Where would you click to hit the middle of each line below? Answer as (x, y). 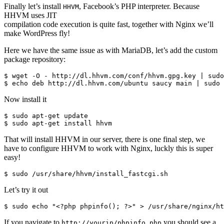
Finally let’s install (33, 6)
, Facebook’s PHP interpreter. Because (139, 6)
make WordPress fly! (37, 33)
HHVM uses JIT (30, 15)
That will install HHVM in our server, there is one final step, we (104, 139)
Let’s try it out (26, 189)
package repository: (35, 59)
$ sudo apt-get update (46, 115)
